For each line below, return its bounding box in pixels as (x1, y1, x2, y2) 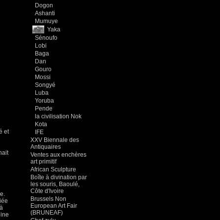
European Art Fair (30, 202, 77, 209)
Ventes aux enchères (30, 151, 86, 158)
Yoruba (35, 97, 54, 104)
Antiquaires (30, 143, 61, 150)
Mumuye (35, 18, 58, 25)
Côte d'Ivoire (30, 188, 64, 194)
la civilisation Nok (35, 113, 82, 120)
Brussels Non (30, 195, 66, 202)
